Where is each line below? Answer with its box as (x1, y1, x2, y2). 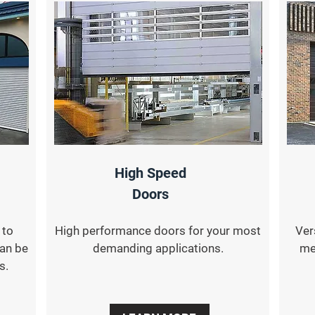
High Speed (115, 165, 186, 181)
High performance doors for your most (55, 224, 261, 238)
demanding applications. (92, 241, 224, 255)
